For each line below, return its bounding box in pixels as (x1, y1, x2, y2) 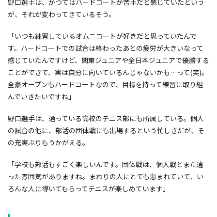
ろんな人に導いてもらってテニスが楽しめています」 (8, 184, 170, 194)
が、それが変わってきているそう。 (8, 9, 115, 19)
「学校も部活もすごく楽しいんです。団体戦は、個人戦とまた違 (8, 159, 203, 170)
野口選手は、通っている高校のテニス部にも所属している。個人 (8, 113, 204, 124)
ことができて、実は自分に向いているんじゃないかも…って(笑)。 (8, 67, 208, 77)
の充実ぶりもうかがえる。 (8, 138, 89, 148)
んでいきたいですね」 (8, 92, 75, 102)
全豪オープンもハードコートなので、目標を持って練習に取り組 (8, 79, 203, 90)
